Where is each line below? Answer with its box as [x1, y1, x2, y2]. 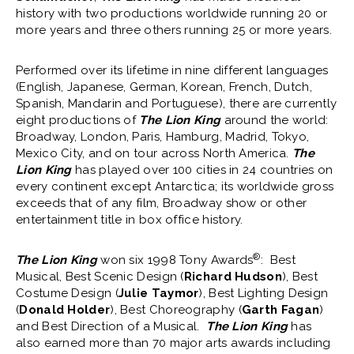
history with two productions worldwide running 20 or [16, 6, 328, 21]
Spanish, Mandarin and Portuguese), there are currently [16, 96, 337, 111]
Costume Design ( [16, 286, 119, 301]
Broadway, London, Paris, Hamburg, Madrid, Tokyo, [16, 130, 310, 145]
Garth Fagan [241, 303, 320, 318]
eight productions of [16, 113, 140, 128]
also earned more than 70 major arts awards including [16, 336, 331, 351]
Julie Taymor [118, 286, 199, 301]
